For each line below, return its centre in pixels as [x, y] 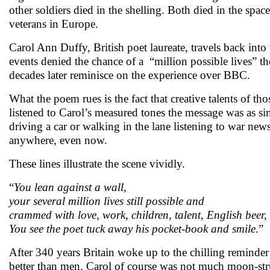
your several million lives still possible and [107, 201]
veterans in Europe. [54, 24]
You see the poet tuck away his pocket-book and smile [132, 229]
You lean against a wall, [70, 187]
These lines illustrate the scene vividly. [97, 164]
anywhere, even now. [58, 140]
